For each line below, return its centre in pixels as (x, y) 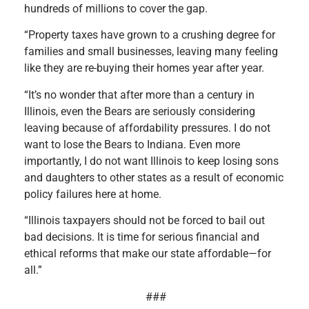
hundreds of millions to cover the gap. (116, 8)
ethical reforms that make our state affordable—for (148, 254)
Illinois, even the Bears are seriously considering (140, 111)
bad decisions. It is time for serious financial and (142, 237)
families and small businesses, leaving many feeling (151, 52)
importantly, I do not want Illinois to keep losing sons (151, 161)
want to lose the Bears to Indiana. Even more (132, 144)
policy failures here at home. (93, 194)
